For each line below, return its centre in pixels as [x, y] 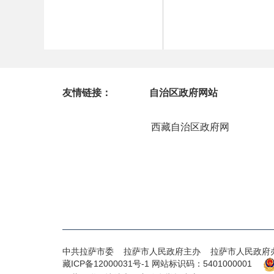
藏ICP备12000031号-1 [107, 264]
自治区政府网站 [183, 93]
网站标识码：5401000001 [202, 264]
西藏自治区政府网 [190, 127]
